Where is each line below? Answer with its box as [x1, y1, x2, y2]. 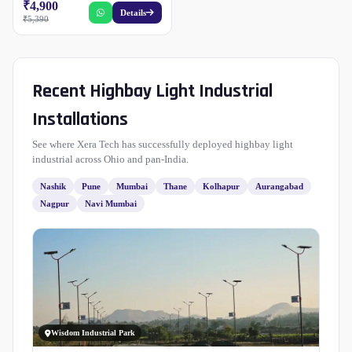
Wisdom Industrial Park [51, 328, 135, 338]
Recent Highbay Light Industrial [32, 79, 273, 104]
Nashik [40, 181, 66, 192]
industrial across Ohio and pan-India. [32, 153, 189, 166]
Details [120, 8, 146, 18]
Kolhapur [203, 181, 240, 192]
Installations [32, 108, 128, 132]
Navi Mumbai [85, 199, 137, 209]
